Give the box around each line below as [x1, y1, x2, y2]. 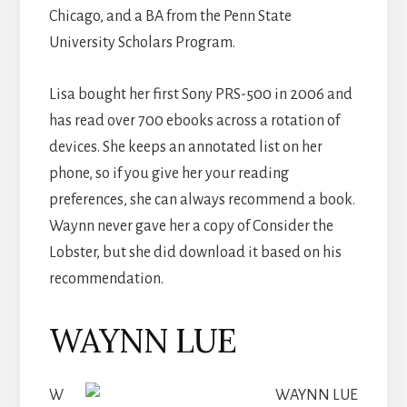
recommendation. [48, 270, 164, 287]
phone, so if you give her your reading [48, 164, 289, 182]
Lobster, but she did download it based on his [48, 243, 342, 261]
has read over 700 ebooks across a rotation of [48, 112, 340, 129]
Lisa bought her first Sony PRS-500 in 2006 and [48, 85, 352, 103]
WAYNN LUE [48, 319, 236, 362]
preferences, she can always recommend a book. [48, 191, 355, 208]
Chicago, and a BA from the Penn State [48, 7, 292, 25]
